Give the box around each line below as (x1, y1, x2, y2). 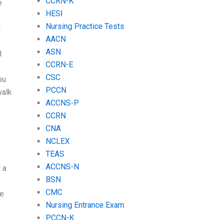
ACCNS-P (45, 98, 79, 108)
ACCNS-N (45, 162, 79, 171)
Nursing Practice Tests (45, 21, 124, 31)
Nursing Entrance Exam (45, 200, 124, 210)
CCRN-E (45, 59, 73, 69)
